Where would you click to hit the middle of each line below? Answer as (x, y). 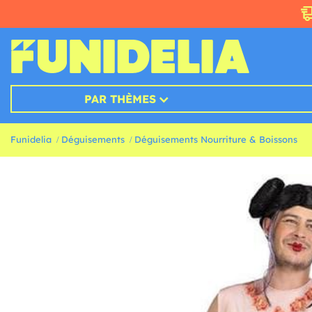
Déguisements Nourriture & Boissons (216, 140)
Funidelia (31, 140)
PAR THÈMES (120, 99)
